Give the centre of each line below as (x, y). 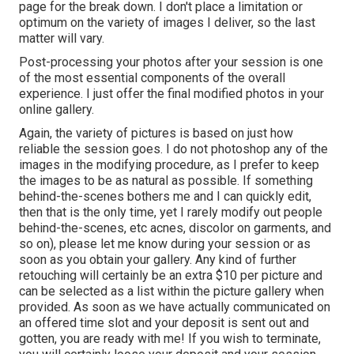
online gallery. (56, 109)
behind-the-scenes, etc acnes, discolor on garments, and (175, 228)
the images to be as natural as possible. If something (166, 180)
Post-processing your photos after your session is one (171, 62)
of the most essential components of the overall (152, 77)
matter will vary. (62, 38)
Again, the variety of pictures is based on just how (156, 133)
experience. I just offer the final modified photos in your (171, 93)
